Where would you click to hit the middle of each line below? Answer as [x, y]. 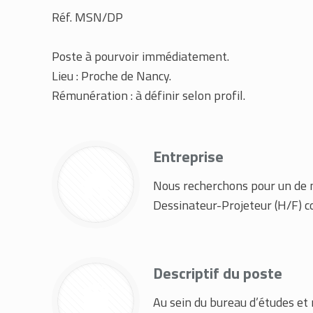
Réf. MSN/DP [87, 17]
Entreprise [188, 156]
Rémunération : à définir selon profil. [148, 95]
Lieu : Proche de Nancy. [111, 76]
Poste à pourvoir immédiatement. [140, 56]
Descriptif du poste [218, 273]
